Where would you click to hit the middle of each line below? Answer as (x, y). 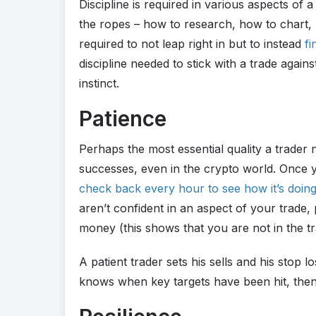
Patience (123, 118)
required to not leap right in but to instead (192, 43)
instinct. (99, 83)
